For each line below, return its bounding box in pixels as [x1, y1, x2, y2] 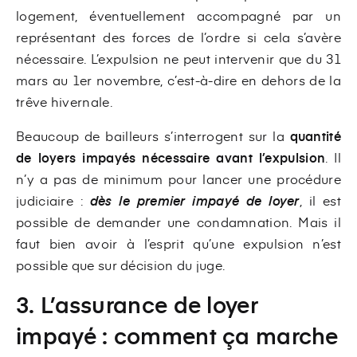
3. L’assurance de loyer [16, 288, 258, 320]
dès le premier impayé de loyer [89, 190, 300, 210]
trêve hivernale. [16, 92, 112, 110]
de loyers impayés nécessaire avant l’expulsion [16, 147, 326, 166]
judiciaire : [16, 190, 84, 209]
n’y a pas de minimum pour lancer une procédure [16, 169, 341, 187]
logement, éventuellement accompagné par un [16, 6, 341, 24]
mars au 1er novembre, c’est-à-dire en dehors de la [16, 70, 341, 88]
